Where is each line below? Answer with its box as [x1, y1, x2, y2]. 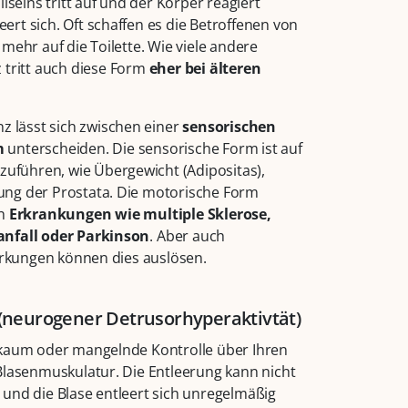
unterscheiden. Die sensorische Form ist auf [4, 138, 302, 159]
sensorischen [182, 117, 276, 138]
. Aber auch [149, 226, 226, 247]
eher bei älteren [148, 58, 261, 79]
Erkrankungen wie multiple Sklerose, [8, 204, 271, 225]
